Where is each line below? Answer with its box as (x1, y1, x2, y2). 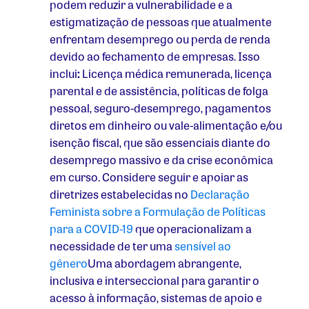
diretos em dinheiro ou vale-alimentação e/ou (50, 117, 282, 134)
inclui (50, 66, 77, 82)
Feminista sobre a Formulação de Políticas (50, 203, 266, 220)
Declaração (190, 186, 250, 203)
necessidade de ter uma (50, 238, 175, 255)
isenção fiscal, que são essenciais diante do (50, 134, 270, 151)
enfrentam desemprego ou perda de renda (50, 31, 270, 48)
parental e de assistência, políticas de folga (50, 83, 268, 99)
